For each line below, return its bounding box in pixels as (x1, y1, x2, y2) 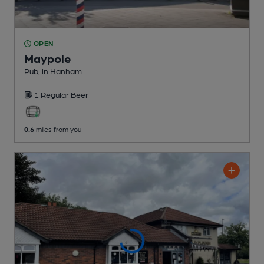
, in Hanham (38, 66, 82, 76)
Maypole (24, 51, 71, 66)
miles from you (34, 125, 81, 134)
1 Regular (34, 90, 71, 100)
